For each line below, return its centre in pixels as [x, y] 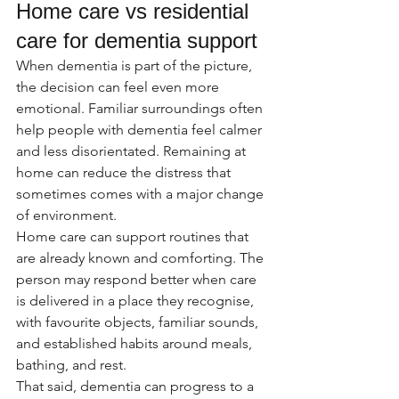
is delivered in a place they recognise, [137, 301]
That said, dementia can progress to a [137, 386]
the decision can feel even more [119, 87]
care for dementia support [137, 41]
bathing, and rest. [71, 365]
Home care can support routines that [134, 236]
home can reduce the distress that [125, 172]
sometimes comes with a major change [142, 194]
